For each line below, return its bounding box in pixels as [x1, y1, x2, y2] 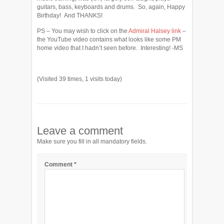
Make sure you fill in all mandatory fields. [37, 138, 147, 145]
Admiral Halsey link [128, 27, 181, 34]
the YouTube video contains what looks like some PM [37, 36, 181, 43]
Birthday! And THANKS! [37, 12, 102, 19]
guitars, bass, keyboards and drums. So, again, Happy [37, 3, 185, 10]
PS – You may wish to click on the [37, 27, 128, 34]
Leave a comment [37, 124, 123, 137]
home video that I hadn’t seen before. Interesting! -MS [37, 44, 183, 51]
